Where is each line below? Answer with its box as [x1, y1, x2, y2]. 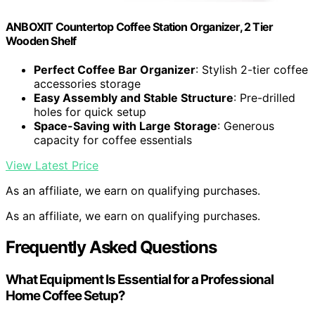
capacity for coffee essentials [34, 133, 192, 148]
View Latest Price [6, 158, 98, 173]
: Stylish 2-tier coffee [195, 63, 308, 77]
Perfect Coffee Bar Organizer [34, 63, 195, 77]
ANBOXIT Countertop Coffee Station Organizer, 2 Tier [6, 19, 274, 34]
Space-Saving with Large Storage [34, 119, 217, 134]
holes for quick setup [34, 105, 146, 120]
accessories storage [34, 77, 141, 91]
